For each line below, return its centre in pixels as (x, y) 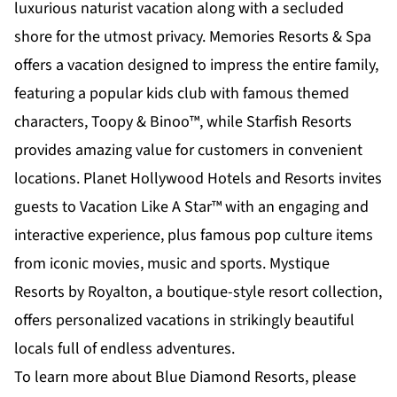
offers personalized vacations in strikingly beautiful (184, 321)
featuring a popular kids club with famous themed (182, 94)
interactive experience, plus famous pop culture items (194, 236)
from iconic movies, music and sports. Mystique (172, 264)
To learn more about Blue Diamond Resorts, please (185, 378)
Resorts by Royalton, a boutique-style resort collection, (198, 292)
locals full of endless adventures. (125, 349)
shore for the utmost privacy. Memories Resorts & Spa (193, 37)
